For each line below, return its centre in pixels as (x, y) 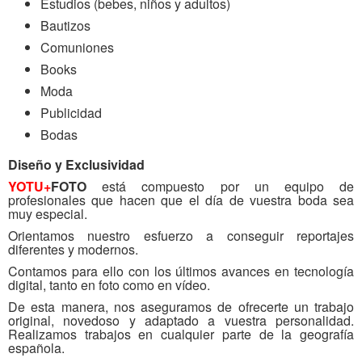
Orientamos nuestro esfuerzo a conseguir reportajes (181, 236)
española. (38, 348)
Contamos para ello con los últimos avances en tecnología (181, 271)
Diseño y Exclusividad (76, 164)
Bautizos (65, 25)
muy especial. (48, 214)
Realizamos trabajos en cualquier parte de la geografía (181, 334)
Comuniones (77, 47)
